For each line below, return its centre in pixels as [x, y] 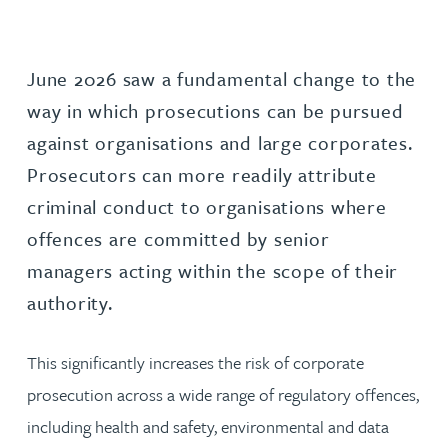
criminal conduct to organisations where [207, 206]
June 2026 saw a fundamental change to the [222, 78]
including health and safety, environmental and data [208, 426]
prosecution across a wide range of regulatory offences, [223, 394]
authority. [70, 302]
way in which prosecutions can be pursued [215, 110]
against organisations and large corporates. [220, 142]
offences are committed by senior [178, 238]
